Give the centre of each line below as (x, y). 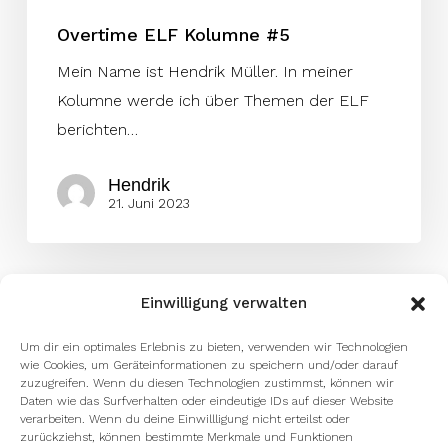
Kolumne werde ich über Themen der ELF (212, 101)
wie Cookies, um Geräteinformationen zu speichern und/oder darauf (209, 365)
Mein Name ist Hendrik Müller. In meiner (204, 72)
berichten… (97, 130)
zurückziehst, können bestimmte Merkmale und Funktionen (186, 437)
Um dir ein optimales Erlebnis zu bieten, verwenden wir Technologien (214, 347)
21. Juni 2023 (148, 204)
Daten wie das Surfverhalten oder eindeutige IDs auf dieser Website (206, 401)
